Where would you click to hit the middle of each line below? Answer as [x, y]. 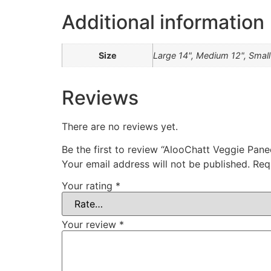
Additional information [163, 22]
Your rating [89, 185]
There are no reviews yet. [120, 126]
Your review [90, 224]
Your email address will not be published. [156, 164]
